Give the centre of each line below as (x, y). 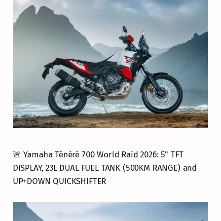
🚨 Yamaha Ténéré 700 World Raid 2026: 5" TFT (98, 155)
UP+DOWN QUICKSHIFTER (59, 182)
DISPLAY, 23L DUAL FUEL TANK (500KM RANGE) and (105, 168)
